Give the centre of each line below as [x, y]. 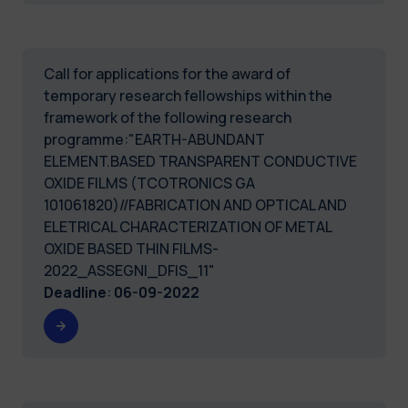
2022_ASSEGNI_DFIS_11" [129, 270]
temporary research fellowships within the [188, 95]
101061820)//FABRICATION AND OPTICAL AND [195, 204]
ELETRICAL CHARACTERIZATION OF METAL [188, 226]
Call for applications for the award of [167, 73]
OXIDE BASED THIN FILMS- [131, 248]
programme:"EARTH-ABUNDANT [154, 139]
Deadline [75, 292]
